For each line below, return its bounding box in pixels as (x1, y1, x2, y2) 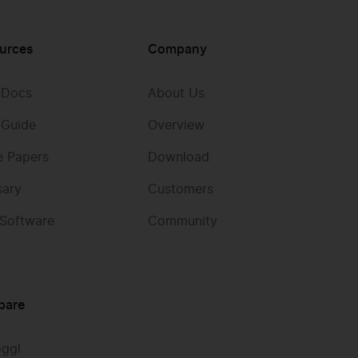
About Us (147, 87, 205, 101)
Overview (147, 119, 205, 133)
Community (147, 215, 217, 229)
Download (147, 151, 209, 165)
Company (147, 43, 207, 57)
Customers (147, 183, 213, 197)
